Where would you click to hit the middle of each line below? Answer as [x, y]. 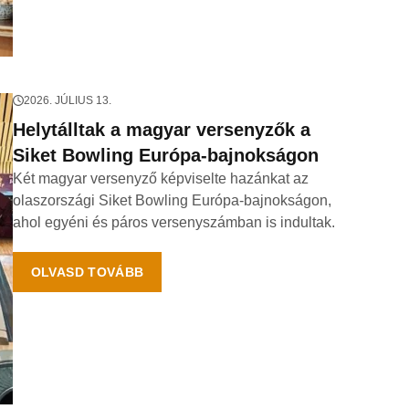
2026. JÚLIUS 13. [67, 100]
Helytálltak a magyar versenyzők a [161, 130]
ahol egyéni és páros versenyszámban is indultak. [173, 222]
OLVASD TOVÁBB [87, 272]
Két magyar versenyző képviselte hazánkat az [160, 178]
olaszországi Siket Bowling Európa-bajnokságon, [172, 200]
